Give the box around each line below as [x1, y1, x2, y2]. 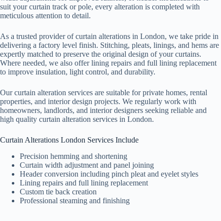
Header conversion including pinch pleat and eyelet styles [20, 169, 198, 178]
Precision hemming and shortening [20, 151, 127, 160]
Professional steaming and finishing [20, 196, 130, 205]
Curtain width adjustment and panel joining [20, 160, 154, 169]
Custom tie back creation [20, 187, 97, 196]
